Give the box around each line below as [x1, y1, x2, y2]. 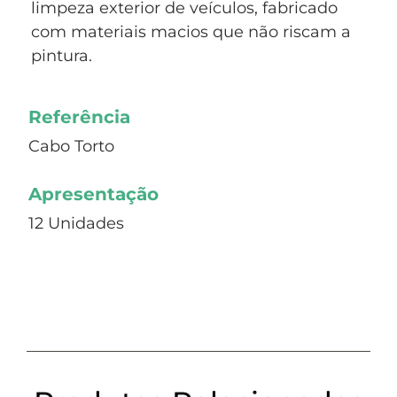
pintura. [31, 46, 92, 66]
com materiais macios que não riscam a [31, 22, 351, 43]
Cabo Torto [28, 136, 114, 157]
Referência [28, 106, 130, 128]
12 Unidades [28, 214, 124, 234]
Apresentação [28, 183, 159, 206]
